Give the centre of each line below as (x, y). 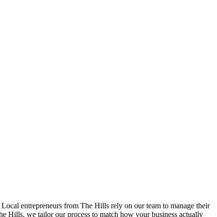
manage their (190, 205)
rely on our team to (140, 205)
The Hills (95, 205)
